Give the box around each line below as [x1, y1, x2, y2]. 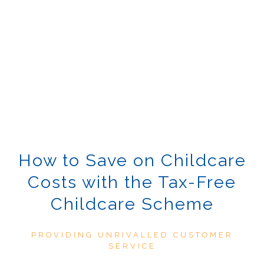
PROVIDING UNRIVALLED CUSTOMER [31, 230, 233, 240]
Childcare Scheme [50, 194, 214, 214]
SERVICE [108, 242, 156, 251]
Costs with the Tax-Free [28, 172, 236, 193]
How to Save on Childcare [18, 150, 246, 171]
